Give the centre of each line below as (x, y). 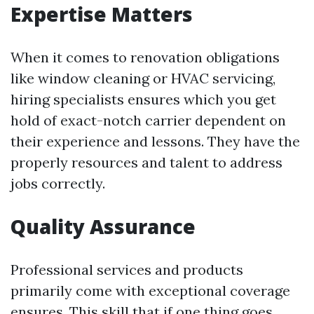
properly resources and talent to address (146, 162)
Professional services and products (127, 269)
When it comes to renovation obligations (145, 57)
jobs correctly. (58, 183)
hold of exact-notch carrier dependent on (148, 120)
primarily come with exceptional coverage (150, 291)
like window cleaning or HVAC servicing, (143, 78)
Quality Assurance (103, 226)
